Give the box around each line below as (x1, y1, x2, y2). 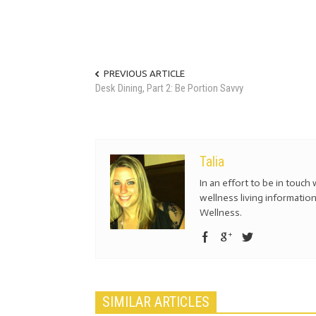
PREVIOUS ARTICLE (104, 68, 185, 78)
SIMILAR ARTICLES (102, 293, 209, 310)
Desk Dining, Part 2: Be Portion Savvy (95, 81, 243, 95)
